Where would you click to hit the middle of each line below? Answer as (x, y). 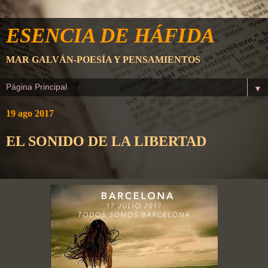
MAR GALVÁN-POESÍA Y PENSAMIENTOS (103, 60)
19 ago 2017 (30, 113)
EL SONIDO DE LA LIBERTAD (106, 141)
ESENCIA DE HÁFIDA (110, 35)
